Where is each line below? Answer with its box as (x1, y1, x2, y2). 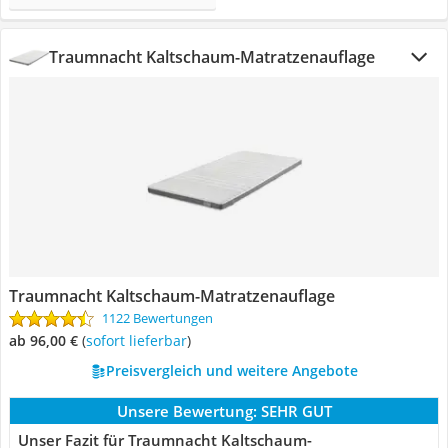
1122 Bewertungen (102, 309, 213, 327)
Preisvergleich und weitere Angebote (105, 361, 358, 380)
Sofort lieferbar (93, 331, 187, 350)
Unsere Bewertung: (116, 401, 257, 421)
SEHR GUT (260, 401, 332, 421)
